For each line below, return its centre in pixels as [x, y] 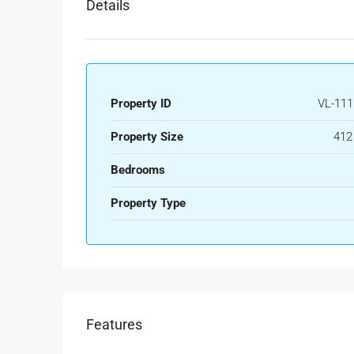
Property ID [141, 103]
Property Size [147, 136]
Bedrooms [138, 169]
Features [114, 324]
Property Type [148, 203]
